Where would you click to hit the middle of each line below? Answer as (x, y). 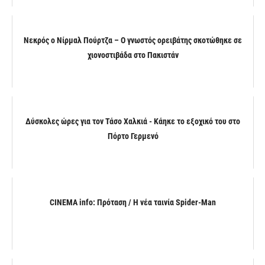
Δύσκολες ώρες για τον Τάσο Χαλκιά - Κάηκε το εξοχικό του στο (133, 121)
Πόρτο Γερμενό (133, 136)
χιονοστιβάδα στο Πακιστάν (133, 55)
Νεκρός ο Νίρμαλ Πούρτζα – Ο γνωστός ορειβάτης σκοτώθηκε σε (133, 40)
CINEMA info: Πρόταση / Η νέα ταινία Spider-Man (133, 202)
